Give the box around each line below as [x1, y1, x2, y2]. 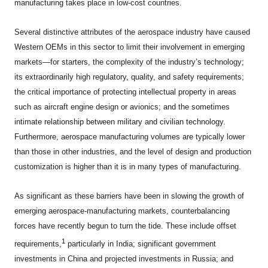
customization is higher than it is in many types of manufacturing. [14, 162, 242, 172]
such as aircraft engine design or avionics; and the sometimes [14, 102, 230, 112]
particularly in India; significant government [65, 239, 217, 248]
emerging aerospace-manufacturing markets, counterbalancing [14, 206, 230, 216]
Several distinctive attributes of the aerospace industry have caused [14, 28, 251, 37]
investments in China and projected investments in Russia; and [14, 254, 234, 263]
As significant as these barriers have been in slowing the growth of [14, 191, 245, 201]
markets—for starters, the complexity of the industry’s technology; [14, 57, 245, 67]
